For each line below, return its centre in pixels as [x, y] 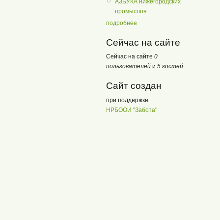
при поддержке [127, 100]
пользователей [128, 66]
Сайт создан [134, 85]
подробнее [122, 23]
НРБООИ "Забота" [132, 110]
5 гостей [170, 66]
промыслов [131, 11]
